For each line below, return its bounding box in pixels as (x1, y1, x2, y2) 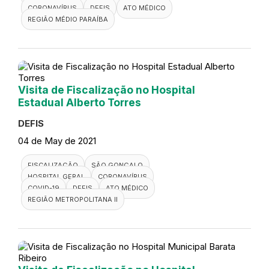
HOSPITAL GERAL (28, 172, 85, 181)
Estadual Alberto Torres (18, 95, 141, 109)
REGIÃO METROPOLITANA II (28, 195, 118, 204)
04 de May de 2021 (18, 134, 96, 147)
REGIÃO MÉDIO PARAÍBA (28, 14, 108, 23)
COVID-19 (28, 183, 59, 192)
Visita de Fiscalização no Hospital (18, 83, 195, 96)
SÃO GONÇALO (91, 160, 143, 169)
